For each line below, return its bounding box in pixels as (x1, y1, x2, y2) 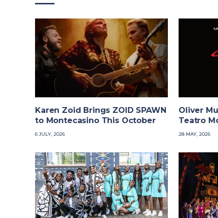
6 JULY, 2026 (35, 131, 65, 138)
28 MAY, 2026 (179, 131, 210, 138)
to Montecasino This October (35, 116, 156, 126)
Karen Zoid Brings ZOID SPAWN (35, 106, 166, 115)
